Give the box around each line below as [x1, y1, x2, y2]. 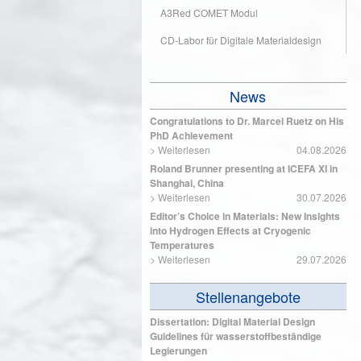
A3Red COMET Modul [160, 6, 258, 19]
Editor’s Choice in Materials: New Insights [150, 209, 340, 223]
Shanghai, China [150, 176, 224, 190]
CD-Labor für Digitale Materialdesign [160, 33, 322, 47]
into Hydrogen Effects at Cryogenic [150, 223, 311, 238]
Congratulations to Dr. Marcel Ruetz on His [150, 114, 344, 128]
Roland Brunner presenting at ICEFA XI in [150, 161, 338, 176]
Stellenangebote [195, 286, 301, 307]
